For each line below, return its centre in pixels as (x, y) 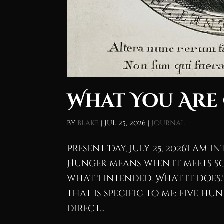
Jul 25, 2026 (125, 123)
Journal (168, 123)
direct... (86, 208)
